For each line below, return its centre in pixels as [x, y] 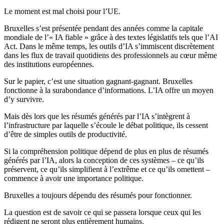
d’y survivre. [24, 99]
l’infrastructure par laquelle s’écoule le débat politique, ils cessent [106, 125]
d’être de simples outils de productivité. [65, 134]
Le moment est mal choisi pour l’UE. [62, 11]
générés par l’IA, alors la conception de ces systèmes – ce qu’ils [104, 160]
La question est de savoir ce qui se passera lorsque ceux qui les [102, 212]
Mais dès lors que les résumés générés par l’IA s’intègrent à [97, 116]
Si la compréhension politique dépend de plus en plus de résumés [106, 151]
